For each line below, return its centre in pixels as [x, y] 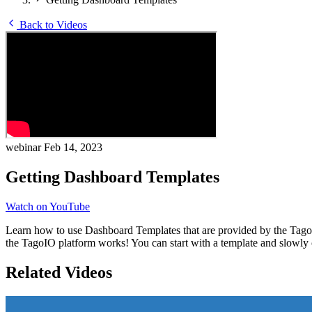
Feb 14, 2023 [73, 147]
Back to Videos [52, 25]
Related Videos [59, 272]
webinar [25, 147]
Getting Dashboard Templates [112, 177]
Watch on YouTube [48, 206]
